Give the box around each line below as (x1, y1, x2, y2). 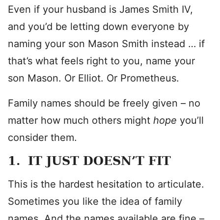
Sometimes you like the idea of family (8, 195, 182, 207)
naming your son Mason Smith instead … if (8, 38, 205, 50)
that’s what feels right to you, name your (8, 55, 195, 67)
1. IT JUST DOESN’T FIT (8, 154, 171, 168)
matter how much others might (8, 114, 153, 126)
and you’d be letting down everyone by (8, 21, 189, 32)
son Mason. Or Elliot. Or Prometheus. (8, 72, 179, 84)
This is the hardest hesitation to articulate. (8, 178, 204, 190)
